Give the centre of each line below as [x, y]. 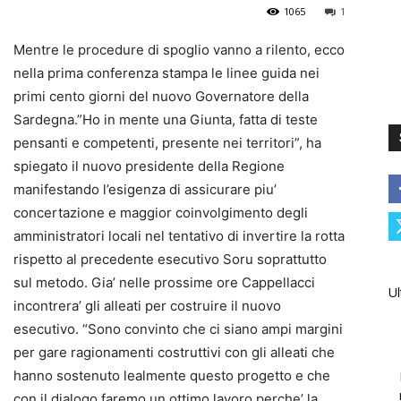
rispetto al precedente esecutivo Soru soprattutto [170, 260]
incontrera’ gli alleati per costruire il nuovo [147, 306]
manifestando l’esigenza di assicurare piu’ [145, 190]
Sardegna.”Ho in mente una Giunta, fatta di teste [166, 120]
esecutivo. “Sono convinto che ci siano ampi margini [178, 329]
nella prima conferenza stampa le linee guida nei [166, 73]
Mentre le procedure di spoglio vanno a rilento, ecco [179, 50]
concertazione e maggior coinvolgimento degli [161, 213]
